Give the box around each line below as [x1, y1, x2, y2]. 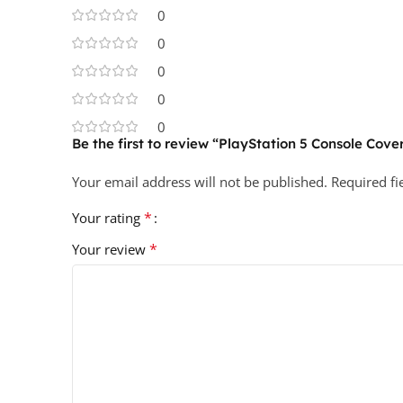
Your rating [72, 209, 144, 227]
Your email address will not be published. [72, 173, 327, 191]
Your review [72, 240, 149, 258]
